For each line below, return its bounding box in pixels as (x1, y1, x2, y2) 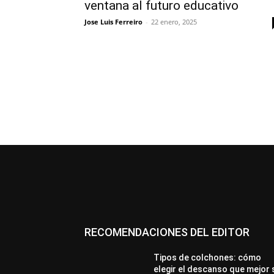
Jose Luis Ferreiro (84, 17, 143, 26)
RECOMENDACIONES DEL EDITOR (84, 226, 250, 239)
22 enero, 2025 (151, 17, 197, 26)
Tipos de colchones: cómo (154, 253, 262, 262)
